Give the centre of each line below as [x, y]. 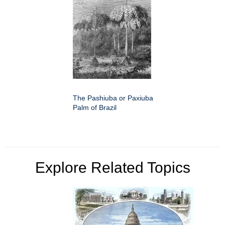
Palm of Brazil [95, 107]
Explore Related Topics [113, 167]
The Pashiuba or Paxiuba [113, 98]
